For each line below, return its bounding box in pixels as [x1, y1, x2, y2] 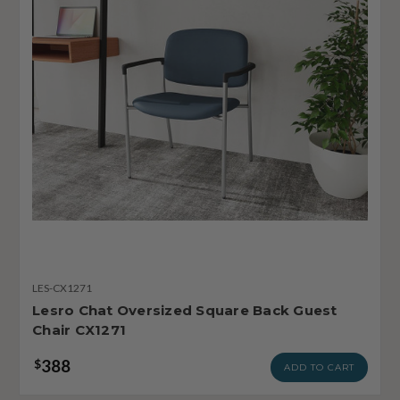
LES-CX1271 [32, 280, 92, 295]
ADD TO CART [284, 361, 354, 373]
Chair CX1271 [32, 321, 126, 338]
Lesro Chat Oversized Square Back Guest [32, 301, 337, 319]
